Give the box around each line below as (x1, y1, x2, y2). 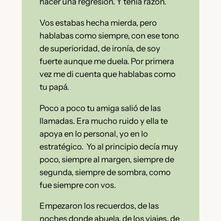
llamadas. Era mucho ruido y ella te (39, 115, 168, 126)
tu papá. (39, 81, 69, 92)
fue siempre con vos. (39, 180, 116, 190)
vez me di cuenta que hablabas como (39, 69, 176, 79)
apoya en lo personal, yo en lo (39, 128, 148, 139)
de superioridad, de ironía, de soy (39, 43, 160, 53)
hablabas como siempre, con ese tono (39, 30, 179, 40)
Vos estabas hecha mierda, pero (39, 17, 157, 28)
